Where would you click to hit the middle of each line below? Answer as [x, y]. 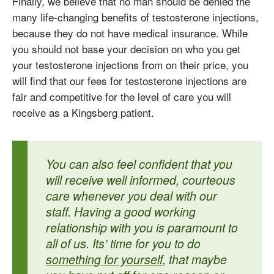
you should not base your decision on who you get [126, 48]
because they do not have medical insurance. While [130, 32]
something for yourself [104, 260]
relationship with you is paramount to [142, 228]
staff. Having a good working [121, 212]
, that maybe [195, 260]
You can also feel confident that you [139, 164]
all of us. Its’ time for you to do [123, 244]
